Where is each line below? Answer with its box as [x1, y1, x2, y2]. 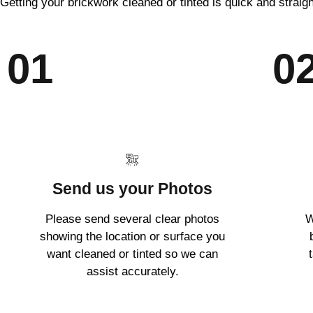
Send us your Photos [52, 180, 213, 198]
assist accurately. [86, 265, 179, 279]
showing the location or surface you [40, 230, 226, 244]
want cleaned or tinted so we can [47, 247, 219, 261]
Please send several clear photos [45, 212, 220, 226]
